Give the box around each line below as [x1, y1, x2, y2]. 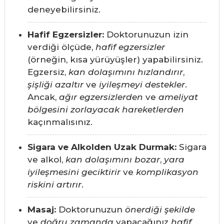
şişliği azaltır [27, 79, 83, 90]
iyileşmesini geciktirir [27, 167, 120, 177]
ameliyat [158, 92, 198, 102]
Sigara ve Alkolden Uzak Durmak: [27, 142, 176, 152]
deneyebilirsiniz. [27, 4, 100, 15]
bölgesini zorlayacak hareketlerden [27, 104, 184, 115]
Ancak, [27, 92, 59, 102]
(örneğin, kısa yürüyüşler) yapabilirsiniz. [27, 54, 203, 65]
